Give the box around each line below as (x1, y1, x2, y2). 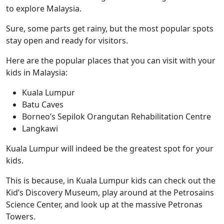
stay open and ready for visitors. (6, 35, 128, 46)
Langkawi (22, 123, 60, 134)
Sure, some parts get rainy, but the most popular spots (6, 23, 213, 34)
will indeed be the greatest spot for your (59, 143, 213, 154)
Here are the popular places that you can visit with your (6, 55, 215, 66)
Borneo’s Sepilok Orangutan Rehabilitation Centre (22, 111, 211, 122)
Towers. (6, 211, 37, 222)
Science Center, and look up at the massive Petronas (6, 199, 202, 210)
